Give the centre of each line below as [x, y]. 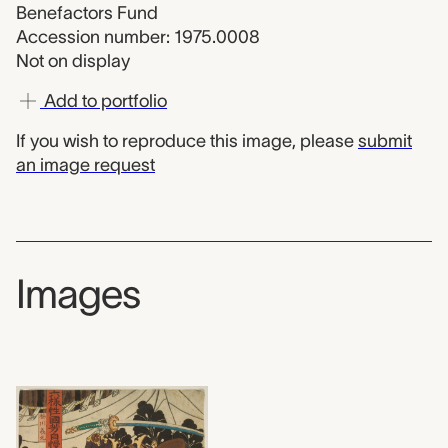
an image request [85, 165]
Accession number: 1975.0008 [138, 37]
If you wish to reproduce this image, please [187, 141]
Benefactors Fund [87, 13]
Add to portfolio [103, 101]
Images [78, 294]
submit [385, 141]
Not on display [73, 61]
